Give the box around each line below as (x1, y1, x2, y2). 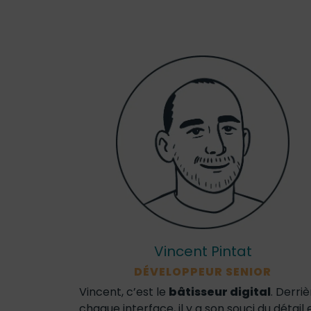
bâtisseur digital (169, 284, 271, 300)
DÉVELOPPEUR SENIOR (134, 264, 271, 280)
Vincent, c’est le (79, 284, 169, 300)
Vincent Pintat (153, 242, 252, 261)
